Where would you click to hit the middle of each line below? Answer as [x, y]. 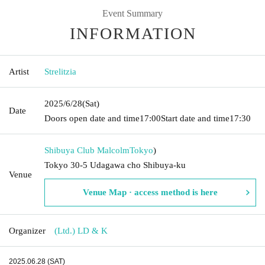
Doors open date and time [92, 118]
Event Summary [132, 13]
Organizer [27, 230]
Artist [19, 71]
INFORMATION [133, 33]
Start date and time [195, 118]
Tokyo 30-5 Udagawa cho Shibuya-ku [115, 165]
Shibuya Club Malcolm [87, 150]
